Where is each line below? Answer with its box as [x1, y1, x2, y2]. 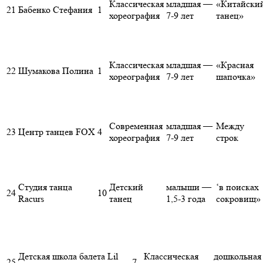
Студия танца [18, 181, 72, 193]
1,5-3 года [166, 193, 205, 205]
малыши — [166, 181, 211, 193]
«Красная [216, 59, 254, 71]
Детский [109, 181, 143, 193]
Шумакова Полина [18, 65, 93, 77]
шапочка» [216, 71, 255, 83]
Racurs [18, 193, 44, 205]
